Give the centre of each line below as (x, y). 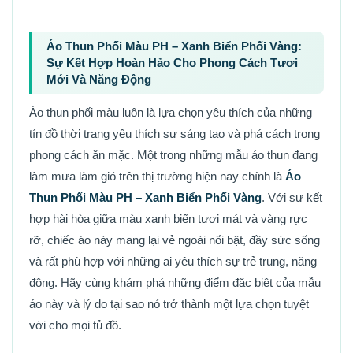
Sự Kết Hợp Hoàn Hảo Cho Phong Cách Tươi (172, 62)
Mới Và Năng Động (99, 79)
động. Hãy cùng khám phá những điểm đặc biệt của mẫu (175, 282)
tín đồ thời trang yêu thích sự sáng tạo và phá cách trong (175, 133)
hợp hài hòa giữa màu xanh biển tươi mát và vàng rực (168, 218)
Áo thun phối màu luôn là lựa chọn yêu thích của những (171, 112)
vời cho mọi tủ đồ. (75, 325)
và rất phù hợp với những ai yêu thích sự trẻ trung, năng (173, 261)
